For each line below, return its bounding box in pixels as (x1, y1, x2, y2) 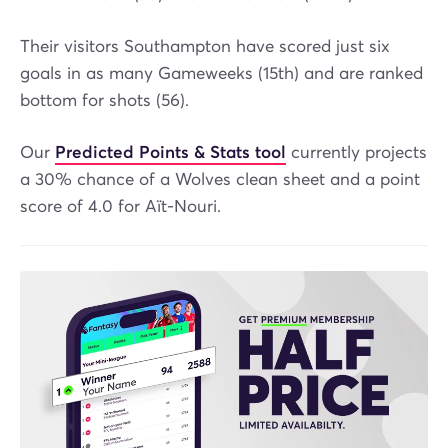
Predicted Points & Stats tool (55, 142, 286, 164)
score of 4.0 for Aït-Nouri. (20, 196, 221, 218)
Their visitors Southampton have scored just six (20, 36, 390, 58)
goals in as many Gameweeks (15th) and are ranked (20, 63, 423, 85)
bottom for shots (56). (20, 90, 189, 112)
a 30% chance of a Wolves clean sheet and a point (20, 169, 420, 191)
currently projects (286, 142, 427, 164)
